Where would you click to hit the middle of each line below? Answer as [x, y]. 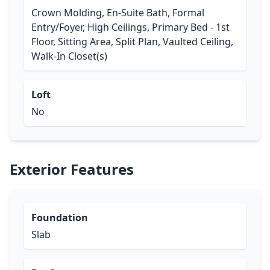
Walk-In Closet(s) [69, 56]
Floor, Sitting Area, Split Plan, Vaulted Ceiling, [132, 42]
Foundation [60, 218]
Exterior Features [72, 169]
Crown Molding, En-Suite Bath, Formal [118, 13]
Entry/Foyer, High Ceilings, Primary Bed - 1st [130, 27]
